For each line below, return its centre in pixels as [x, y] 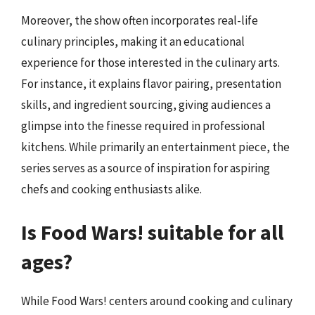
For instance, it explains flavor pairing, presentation [151, 83]
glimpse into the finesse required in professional [143, 126]
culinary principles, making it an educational [133, 41]
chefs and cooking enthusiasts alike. [111, 189]
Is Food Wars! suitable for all [153, 232]
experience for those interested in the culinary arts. [150, 62]
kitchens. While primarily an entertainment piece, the [155, 147]
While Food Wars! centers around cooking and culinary [157, 301]
